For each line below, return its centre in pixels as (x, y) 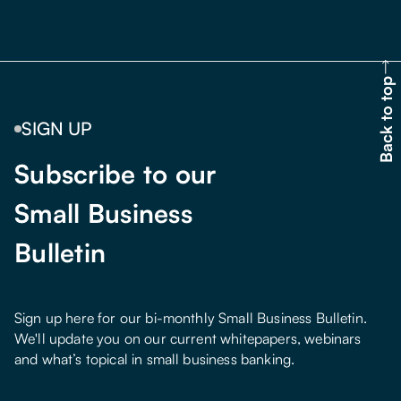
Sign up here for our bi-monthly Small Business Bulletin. (191, 318)
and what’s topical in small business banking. (155, 359)
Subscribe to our (115, 174)
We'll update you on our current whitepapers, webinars (188, 339)
